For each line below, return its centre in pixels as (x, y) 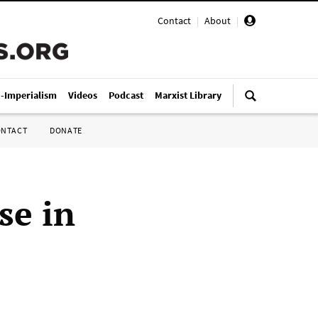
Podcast (126, 95)
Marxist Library (188, 95)
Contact (174, 21)
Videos (83, 95)
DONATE (66, 130)
